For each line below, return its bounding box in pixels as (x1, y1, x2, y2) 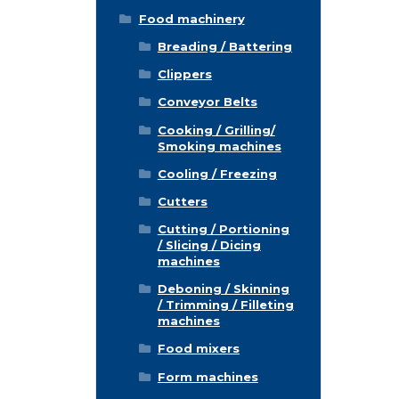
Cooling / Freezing (157, 166, 277, 181)
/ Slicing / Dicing (157, 238, 261, 253)
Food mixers (157, 341, 240, 356)
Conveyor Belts (157, 94, 257, 110)
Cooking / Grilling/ (157, 122, 275, 137)
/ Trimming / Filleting (157, 297, 294, 313)
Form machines (157, 369, 258, 384)
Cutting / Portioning (157, 222, 289, 237)
